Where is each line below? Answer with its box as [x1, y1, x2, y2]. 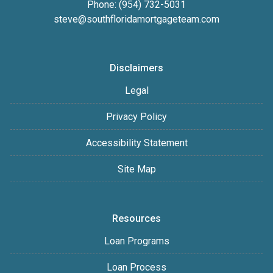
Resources [112, 213, 161, 224]
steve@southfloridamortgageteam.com [54, 13, 219, 25]
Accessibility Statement [85, 137, 188, 149]
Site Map [117, 163, 156, 175]
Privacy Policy [106, 111, 167, 122]
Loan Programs [104, 235, 169, 247]
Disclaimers [110, 62, 163, 74]
